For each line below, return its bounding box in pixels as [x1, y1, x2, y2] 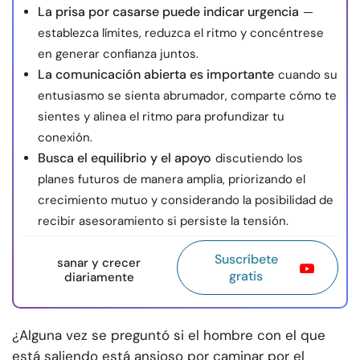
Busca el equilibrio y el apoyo [38, 149, 211, 167]
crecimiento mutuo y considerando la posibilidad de [38, 192, 333, 209]
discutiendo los [215, 150, 303, 167]
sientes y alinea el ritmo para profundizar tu [38, 108, 284, 125]
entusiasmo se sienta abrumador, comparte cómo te [38, 88, 337, 104]
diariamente [63, 269, 134, 286]
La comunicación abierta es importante [38, 66, 274, 84]
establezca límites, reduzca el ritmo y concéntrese [38, 25, 324, 42]
